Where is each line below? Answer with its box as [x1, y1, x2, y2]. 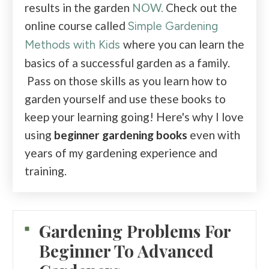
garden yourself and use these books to [25, 91, 226, 106]
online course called [25, 18, 125, 32]
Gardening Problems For [39, 219, 231, 242]
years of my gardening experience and [25, 145, 217, 160]
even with [187, 127, 240, 142]
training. [25, 163, 69, 178]
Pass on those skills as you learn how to [25, 73, 227, 88]
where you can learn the [123, 37, 244, 51]
